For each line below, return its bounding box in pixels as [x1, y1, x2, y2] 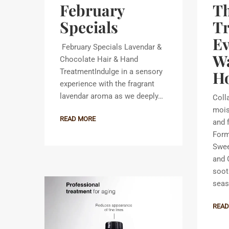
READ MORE [60, 114, 96, 123]
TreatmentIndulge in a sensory [60, 66, 163, 76]
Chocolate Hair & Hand [60, 54, 138, 64]
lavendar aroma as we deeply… [60, 91, 163, 101]
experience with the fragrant [60, 79, 154, 88]
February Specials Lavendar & [60, 42, 162, 52]
